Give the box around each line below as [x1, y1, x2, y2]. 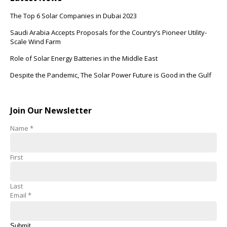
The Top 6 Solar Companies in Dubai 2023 [10, 11, 137, 21]
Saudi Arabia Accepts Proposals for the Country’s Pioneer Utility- [10, 28, 207, 37]
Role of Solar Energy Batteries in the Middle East [10, 54, 158, 63]
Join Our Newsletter [10, 105, 92, 117]
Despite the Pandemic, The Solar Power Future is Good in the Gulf [10, 70, 211, 80]
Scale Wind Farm [10, 37, 61, 47]
